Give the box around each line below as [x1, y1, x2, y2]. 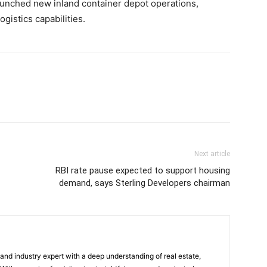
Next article [194, 150, 230, 158]
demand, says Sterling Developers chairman [59, 178, 230, 188]
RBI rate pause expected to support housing [55, 165, 230, 176]
